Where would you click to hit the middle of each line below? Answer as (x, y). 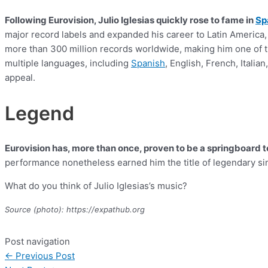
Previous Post (44, 256)
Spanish (148, 63)
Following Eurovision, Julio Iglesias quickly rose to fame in (130, 20)
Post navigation (37, 242)
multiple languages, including (68, 63)
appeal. (21, 78)
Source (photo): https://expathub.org (75, 210)
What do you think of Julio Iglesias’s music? (96, 186)
